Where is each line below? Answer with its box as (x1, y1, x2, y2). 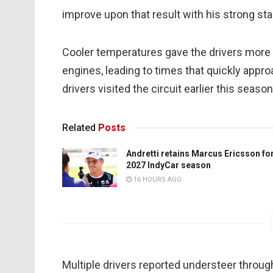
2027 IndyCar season (126, 160, 211, 171)
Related (62, 122, 96, 134)
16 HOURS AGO (132, 175, 182, 184)
